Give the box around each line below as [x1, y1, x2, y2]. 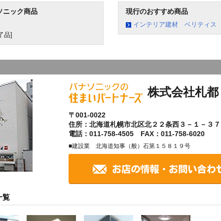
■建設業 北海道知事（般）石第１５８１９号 [68, 142, 190, 149]
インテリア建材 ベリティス [133, 21, 217, 29]
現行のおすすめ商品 [125, 7, 188, 16]
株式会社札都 [147, 85, 219, 99]
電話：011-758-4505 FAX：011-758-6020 [68, 129, 205, 138]
